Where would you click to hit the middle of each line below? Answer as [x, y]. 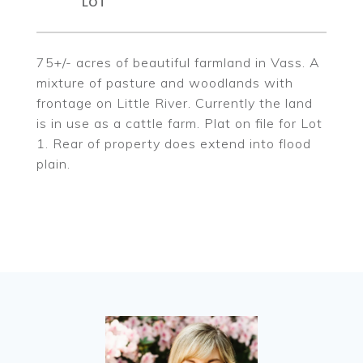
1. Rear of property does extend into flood [174, 143]
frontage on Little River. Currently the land [175, 103]
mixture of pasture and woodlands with [165, 83]
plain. [53, 164]
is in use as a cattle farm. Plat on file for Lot [179, 123]
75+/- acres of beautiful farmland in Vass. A [178, 62]
